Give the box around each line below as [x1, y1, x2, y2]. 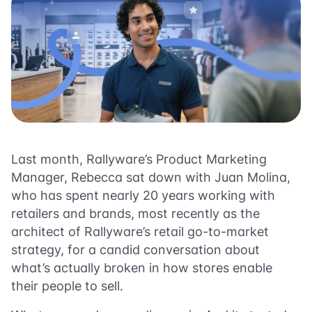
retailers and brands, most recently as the [11, 206, 260, 221]
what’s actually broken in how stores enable [11, 260, 272, 275]
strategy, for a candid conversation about [11, 242, 260, 257]
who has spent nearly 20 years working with [11, 188, 275, 203]
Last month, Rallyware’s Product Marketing [11, 152, 267, 166]
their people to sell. [11, 279, 123, 293]
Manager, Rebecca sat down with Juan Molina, [11, 170, 290, 185]
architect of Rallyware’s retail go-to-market [11, 224, 269, 239]
